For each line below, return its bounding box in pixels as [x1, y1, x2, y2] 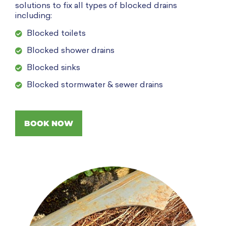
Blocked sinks [27, 64, 80, 72]
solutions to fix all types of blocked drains [15, 2, 177, 11]
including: [15, 12, 52, 21]
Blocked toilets [27, 29, 86, 38]
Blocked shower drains [27, 46, 115, 55]
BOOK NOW [24, 118, 73, 128]
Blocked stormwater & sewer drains [27, 81, 163, 89]
